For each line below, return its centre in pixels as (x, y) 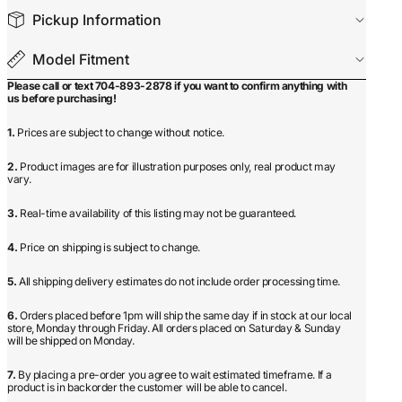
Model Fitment (81, 59)
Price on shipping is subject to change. (109, 247)
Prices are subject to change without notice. (121, 132)
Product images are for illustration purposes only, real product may (177, 166)
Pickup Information (97, 19)
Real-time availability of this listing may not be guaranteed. (157, 213)
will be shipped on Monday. (71, 341)
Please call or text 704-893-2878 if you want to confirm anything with (177, 86)
